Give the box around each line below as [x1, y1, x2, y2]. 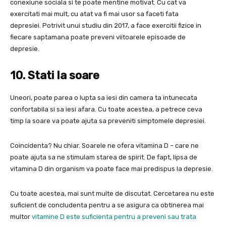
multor [10, 213, 32, 221]
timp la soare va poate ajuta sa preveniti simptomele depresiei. [10, 117, 206, 125]
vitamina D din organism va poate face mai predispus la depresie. [10, 165, 213, 173]
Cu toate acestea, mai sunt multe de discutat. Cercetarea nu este [10, 190, 214, 198]
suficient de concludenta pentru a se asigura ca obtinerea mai [10, 201, 204, 209]
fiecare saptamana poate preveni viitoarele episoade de [10, 33, 186, 41]
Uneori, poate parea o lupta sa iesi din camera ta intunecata [10, 94, 197, 102]
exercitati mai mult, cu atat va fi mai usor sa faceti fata [10, 10, 179, 18]
